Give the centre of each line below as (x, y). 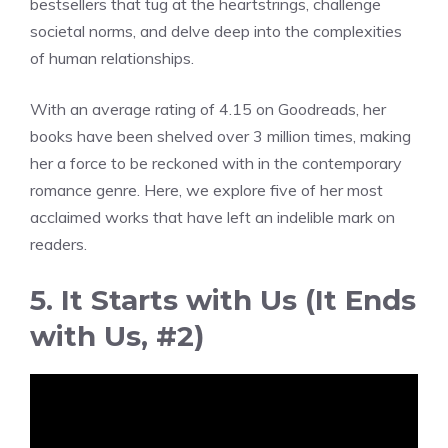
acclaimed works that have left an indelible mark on (212, 216)
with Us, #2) (117, 335)
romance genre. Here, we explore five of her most (206, 189)
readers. (58, 243)
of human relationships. (112, 57)
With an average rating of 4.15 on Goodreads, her (208, 108)
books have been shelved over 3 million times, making (220, 135)
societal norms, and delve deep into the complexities (216, 30)
